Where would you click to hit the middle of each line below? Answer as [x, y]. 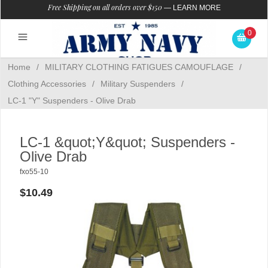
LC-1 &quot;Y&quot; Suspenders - [127, 142]
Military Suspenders [138, 84]
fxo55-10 [34, 172]
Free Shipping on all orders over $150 [105, 7]
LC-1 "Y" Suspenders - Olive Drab [72, 100]
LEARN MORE [197, 8]
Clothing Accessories [47, 84]
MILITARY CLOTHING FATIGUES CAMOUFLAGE [139, 67]
